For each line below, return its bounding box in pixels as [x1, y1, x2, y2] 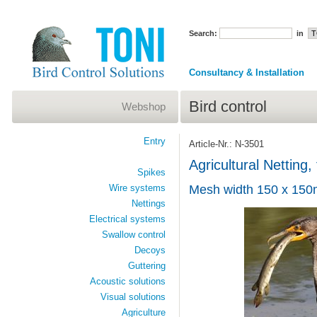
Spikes [137, 167, 166, 178]
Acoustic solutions [89, 276, 166, 287]
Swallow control [101, 229, 166, 240]
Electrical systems [88, 214, 166, 224]
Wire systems [108, 183, 166, 193]
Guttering [127, 260, 166, 271]
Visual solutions [100, 292, 166, 302]
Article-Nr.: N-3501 [188, 138, 264, 149]
